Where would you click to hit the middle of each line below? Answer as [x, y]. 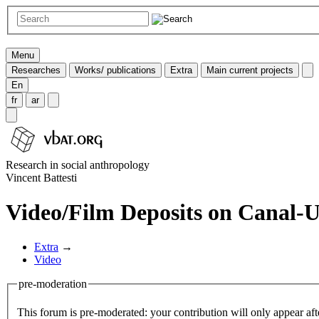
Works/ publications [115, 70]
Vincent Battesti [41, 177]
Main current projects [250, 70]
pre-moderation [53, 284]
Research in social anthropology [78, 164]
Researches [36, 70]
